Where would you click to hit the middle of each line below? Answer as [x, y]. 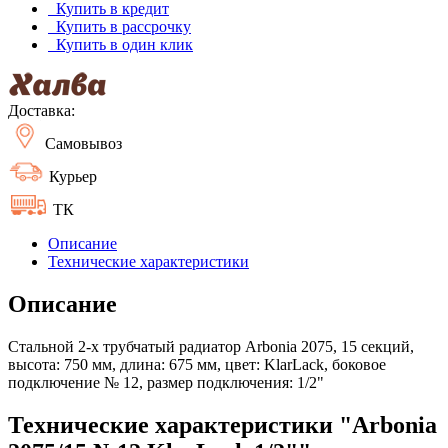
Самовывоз [81, 143]
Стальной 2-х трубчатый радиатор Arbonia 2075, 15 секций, [211, 346]
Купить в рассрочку [119, 26]
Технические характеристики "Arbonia [222, 424]
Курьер [71, 176]
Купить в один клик [120, 44]
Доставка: [41, 110]
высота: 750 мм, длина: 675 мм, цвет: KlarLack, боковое [197, 364]
